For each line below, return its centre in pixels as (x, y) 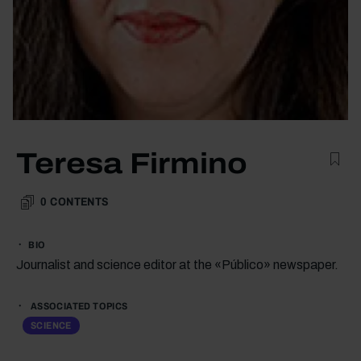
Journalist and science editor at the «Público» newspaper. (177, 264)
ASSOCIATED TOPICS (78, 306)
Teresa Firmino (132, 163)
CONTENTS (79, 201)
